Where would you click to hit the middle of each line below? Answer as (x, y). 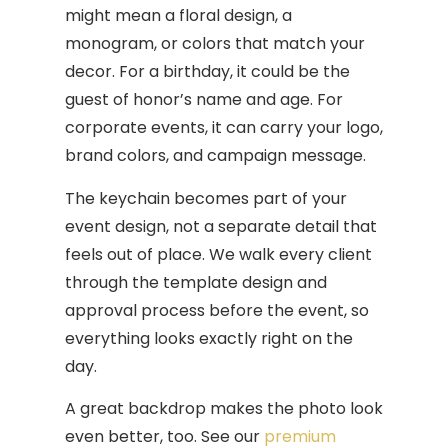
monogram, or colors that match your (215, 44)
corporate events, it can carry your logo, (224, 128)
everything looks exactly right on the (209, 338)
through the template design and (196, 282)
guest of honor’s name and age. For (204, 100)
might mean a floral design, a (178, 16)
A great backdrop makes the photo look (224, 409)
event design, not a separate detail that (221, 226)
